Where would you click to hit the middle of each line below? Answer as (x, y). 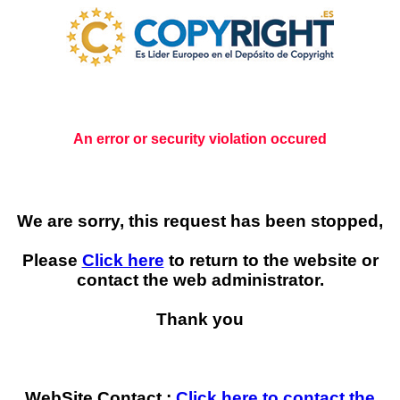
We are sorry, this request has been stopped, (200, 221)
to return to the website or (271, 260)
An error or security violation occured (200, 139)
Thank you (200, 319)
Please (52, 260)
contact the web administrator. (200, 280)
